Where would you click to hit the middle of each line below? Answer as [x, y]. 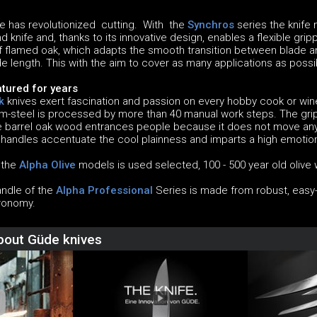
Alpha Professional [104, 191]
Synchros [211, 25]
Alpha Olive [47, 165]
